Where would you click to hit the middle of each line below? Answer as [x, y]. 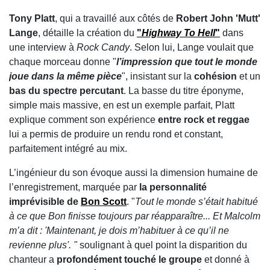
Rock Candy [103, 48]
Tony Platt [32, 19]
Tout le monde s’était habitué [196, 202]
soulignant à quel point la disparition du [162, 245]
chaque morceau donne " [63, 62]
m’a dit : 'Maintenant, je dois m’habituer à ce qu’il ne [119, 231]
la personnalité [173, 187]
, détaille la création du [87, 33]
